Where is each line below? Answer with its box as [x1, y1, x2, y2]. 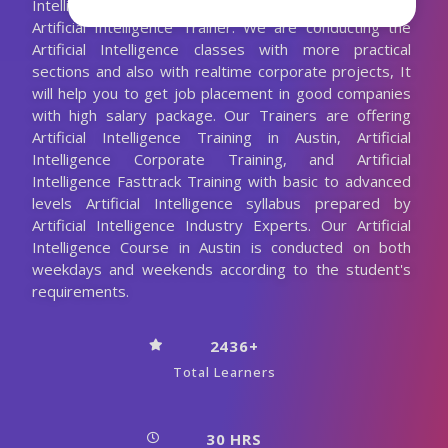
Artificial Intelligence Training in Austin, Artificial [31, 126, 412, 147]
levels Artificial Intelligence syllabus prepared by [31, 192, 412, 213]
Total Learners [172, 362, 276, 381]
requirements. [31, 280, 129, 301]
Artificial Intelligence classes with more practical [31, 38, 412, 59]
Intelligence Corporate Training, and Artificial [31, 148, 412, 169]
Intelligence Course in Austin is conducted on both [31, 236, 412, 257]
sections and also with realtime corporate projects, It [31, 60, 412, 81]
